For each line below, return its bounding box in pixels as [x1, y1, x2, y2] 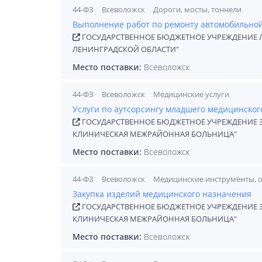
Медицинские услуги [153, 89, 229, 99]
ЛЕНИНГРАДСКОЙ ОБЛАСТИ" [73, 44, 179, 54]
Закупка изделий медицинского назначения [73, 188, 251, 199]
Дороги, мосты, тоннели [153, 4, 242, 15]
